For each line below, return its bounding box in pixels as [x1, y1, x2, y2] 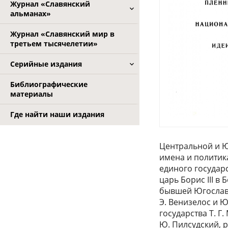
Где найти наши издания [10, 109, 104, 119]
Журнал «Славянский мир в [10, 29, 115, 39]
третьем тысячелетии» [10, 39, 98, 48]
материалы [10, 89, 53, 99]
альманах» [10, 9, 51, 18]
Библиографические [10, 79, 88, 89]
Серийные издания [10, 59, 82, 69]
